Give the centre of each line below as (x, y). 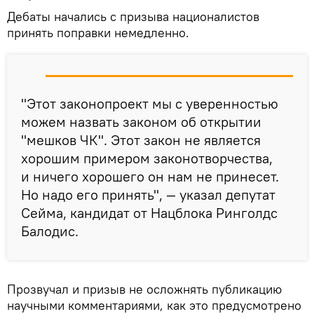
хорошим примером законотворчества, (147, 158)
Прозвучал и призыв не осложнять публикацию (144, 289)
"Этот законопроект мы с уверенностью (150, 103)
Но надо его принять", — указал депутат (148, 194)
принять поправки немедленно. (98, 32)
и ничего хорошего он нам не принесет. (150, 176)
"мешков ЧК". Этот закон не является (141, 139)
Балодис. (50, 231)
